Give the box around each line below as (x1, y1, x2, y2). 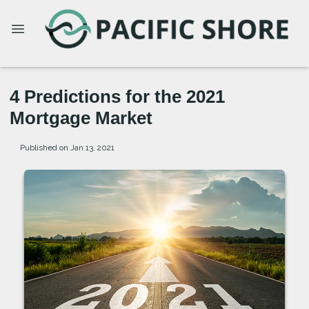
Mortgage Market (10, 108, 152, 128)
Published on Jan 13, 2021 (19, 142, 114, 152)
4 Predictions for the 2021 (10, 86, 225, 107)
